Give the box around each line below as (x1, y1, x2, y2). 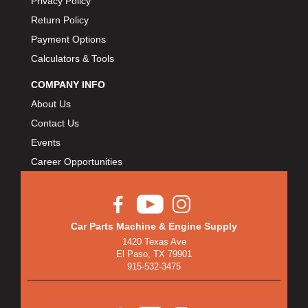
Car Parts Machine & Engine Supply (71, 221, 237, 232)
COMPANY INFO (31, 79, 105, 91)
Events (31, 137, 60, 148)
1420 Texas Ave (122, 236, 186, 247)
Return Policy (31, 14, 89, 26)
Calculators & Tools (31, 53, 114, 65)
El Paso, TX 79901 (116, 249, 192, 260)
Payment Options (31, 34, 106, 45)
